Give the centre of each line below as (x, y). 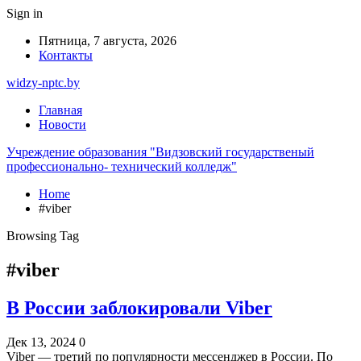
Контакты (66, 55)
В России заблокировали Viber (139, 307)
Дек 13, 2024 (41, 342)
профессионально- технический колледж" (122, 166)
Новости (62, 124)
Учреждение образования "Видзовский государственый (160, 152)
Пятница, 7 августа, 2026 (108, 41)
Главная (60, 110)
